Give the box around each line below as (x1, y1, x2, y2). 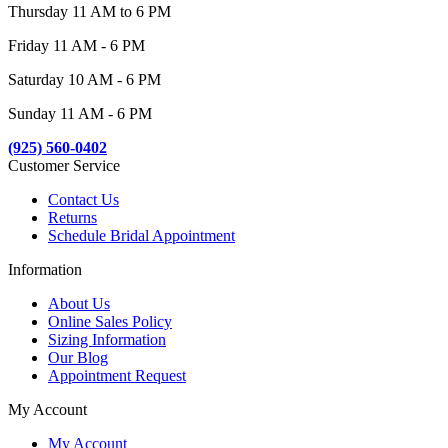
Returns (48, 209, 97, 227)
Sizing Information (48, 331, 166, 349)
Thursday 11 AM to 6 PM (8, 3, 171, 21)
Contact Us (48, 191, 119, 209)
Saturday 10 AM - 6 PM (8, 71, 161, 89)
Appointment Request (48, 367, 186, 385)
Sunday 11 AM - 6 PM (8, 105, 152, 123)
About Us (48, 295, 110, 313)
